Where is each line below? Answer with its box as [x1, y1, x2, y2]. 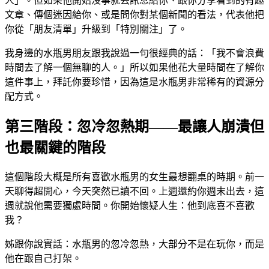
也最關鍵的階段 [5, 140, 106, 156]
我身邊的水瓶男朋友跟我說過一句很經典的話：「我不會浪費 [5, 48, 264, 59]
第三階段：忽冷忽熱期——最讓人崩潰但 [5, 119, 264, 135]
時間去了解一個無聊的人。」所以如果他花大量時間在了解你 [5, 62, 264, 73]
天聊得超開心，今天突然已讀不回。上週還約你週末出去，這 [5, 186, 264, 197]
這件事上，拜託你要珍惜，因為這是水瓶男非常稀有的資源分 [5, 77, 264, 88]
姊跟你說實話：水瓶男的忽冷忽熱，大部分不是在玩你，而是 [5, 239, 264, 250]
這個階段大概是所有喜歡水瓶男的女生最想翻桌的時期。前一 [5, 172, 264, 183]
